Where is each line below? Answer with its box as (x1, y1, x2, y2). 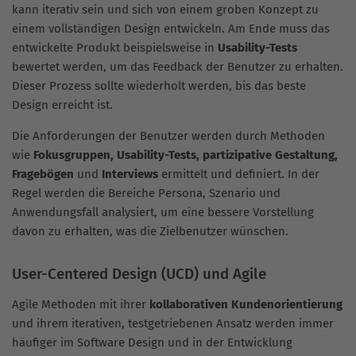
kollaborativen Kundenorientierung (149, 296, 342, 311)
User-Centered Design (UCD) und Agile (12, 264, 266, 283)
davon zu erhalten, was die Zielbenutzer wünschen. (12, 223, 288, 238)
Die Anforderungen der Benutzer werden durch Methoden (12, 128, 325, 143)
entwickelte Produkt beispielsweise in (12, 40, 218, 55)
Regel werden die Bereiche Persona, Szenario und (12, 185, 281, 200)
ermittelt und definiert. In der (158, 166, 319, 181)
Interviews (102, 166, 158, 181)
